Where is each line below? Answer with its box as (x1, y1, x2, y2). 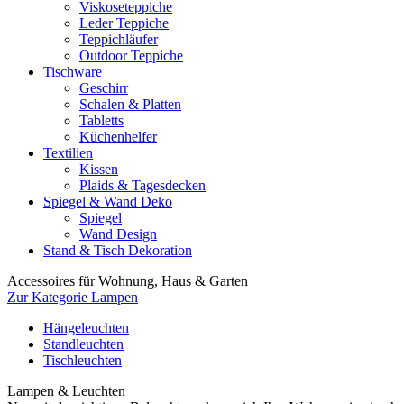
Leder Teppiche (79, 15, 169, 31)
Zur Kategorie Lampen (7, 289, 138, 305)
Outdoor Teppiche (79, 48, 183, 63)
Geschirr (79, 80, 128, 96)
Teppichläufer (79, 32, 158, 47)
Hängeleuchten (43, 320, 129, 335)
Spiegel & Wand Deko (43, 194, 172, 209)
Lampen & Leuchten (7, 383, 125, 399)
